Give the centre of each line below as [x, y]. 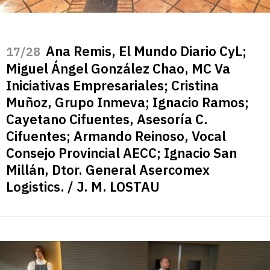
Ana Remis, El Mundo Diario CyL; [146, 51]
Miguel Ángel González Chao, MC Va [118, 69]
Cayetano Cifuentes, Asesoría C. [107, 119]
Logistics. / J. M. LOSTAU [83, 187]
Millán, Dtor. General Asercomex [108, 170]
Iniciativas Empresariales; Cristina [112, 86]
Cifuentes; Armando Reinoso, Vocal [116, 136]
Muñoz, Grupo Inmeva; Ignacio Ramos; [127, 102]
